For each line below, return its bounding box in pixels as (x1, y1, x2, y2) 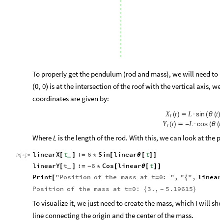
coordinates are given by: (32, 94, 109, 103)
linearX (32, 150, 60, 159)
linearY (32, 161, 60, 170)
